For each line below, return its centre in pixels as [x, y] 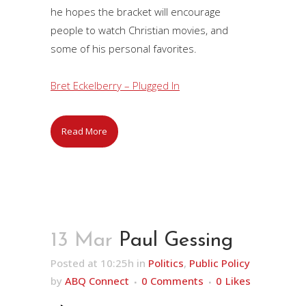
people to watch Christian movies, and [139, 30]
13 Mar [82, 241]
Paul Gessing [176, 241]
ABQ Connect [97, 281]
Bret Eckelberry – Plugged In [115, 86]
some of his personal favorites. [124, 49]
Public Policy [220, 263]
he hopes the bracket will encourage [136, 12]
